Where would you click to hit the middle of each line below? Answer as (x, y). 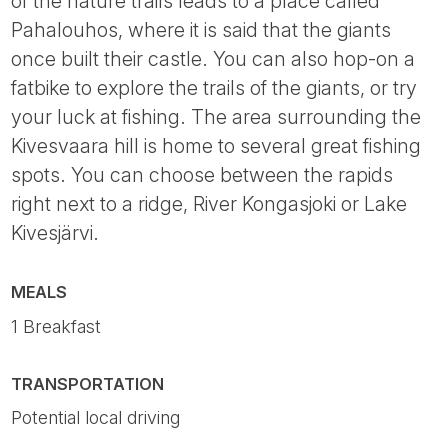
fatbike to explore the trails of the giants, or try (214, 88)
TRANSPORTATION (88, 383)
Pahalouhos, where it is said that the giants (201, 30)
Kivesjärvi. (55, 233)
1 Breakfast (56, 326)
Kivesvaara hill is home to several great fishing (216, 146)
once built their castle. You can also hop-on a (213, 59)
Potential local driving (96, 417)
